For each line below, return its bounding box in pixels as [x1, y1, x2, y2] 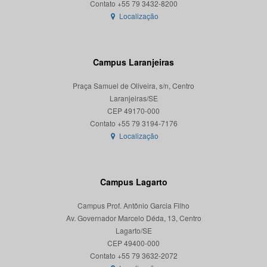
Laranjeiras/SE [109, 93, 158, 104]
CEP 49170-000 [107, 105, 160, 116]
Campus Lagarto [100, 176, 167, 188]
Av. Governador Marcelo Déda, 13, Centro [66, 213, 201, 223]
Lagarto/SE [115, 225, 152, 236]
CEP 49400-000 [107, 238, 160, 249]
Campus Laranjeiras [93, 56, 174, 69]
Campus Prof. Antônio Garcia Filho [77, 200, 190, 211]
